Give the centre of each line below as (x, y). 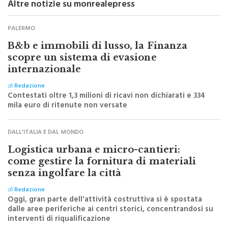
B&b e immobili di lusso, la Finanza (97, 59)
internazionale (45, 83)
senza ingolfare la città (65, 187)
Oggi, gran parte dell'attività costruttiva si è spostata (105, 214)
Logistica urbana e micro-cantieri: (94, 163)
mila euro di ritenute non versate (67, 120)
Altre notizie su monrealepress (71, 19)
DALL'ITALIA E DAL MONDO (46, 146)
